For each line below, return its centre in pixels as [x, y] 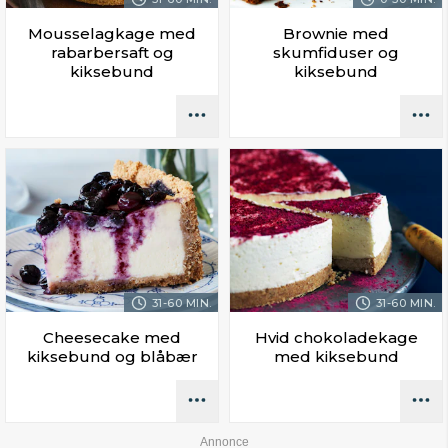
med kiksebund [336, 357]
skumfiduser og [336, 53]
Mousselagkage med [112, 34]
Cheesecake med [112, 338]
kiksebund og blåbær [112, 357]
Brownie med [336, 34]
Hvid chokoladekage [336, 338]
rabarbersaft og [112, 53]
